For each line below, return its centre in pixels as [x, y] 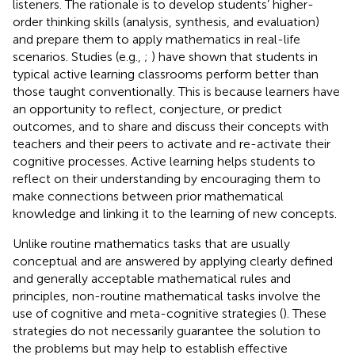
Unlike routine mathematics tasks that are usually [151, 243]
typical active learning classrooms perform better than [166, 74]
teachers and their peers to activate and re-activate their [172, 143]
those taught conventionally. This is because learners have [176, 91]
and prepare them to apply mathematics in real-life [157, 39]
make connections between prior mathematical [148, 196]
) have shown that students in [235, 56]
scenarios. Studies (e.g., [78, 56]
